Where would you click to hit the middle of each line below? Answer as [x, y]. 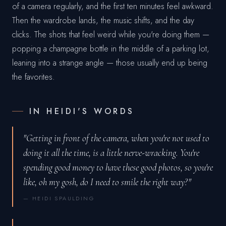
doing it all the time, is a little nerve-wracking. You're [111, 152]
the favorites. [34, 77]
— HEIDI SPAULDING [59, 198]
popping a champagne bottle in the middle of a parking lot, [111, 48]
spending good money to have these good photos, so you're [118, 167]
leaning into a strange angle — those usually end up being [110, 63]
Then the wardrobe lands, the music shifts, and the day [103, 20]
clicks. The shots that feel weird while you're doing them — [111, 34]
